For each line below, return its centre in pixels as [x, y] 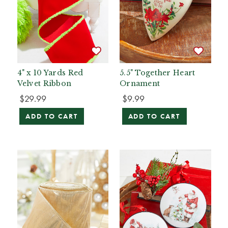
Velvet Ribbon [44, 84]
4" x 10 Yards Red [50, 73]
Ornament [140, 84]
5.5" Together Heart [158, 73]
